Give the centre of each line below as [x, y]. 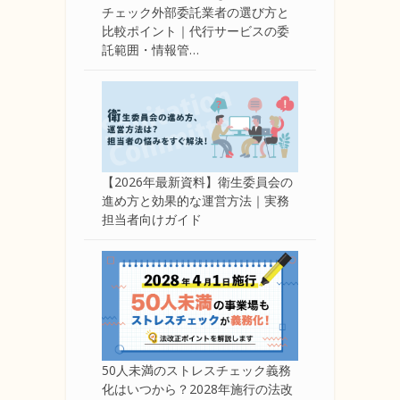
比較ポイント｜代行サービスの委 [196, 31]
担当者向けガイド [152, 219]
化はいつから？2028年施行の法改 [197, 389]
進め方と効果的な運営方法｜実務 [196, 200]
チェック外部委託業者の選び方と [196, 12]
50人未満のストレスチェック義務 [196, 371]
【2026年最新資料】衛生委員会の [197, 181]
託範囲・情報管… [150, 50]
